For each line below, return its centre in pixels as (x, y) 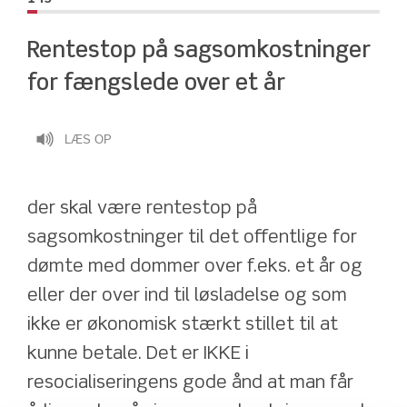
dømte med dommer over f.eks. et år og (195, 267)
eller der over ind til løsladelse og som (187, 296)
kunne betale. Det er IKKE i (138, 354)
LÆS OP (88, 140)
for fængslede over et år (156, 84)
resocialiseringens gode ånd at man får (190, 383)
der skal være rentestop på (142, 209)
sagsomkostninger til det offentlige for (192, 238)
